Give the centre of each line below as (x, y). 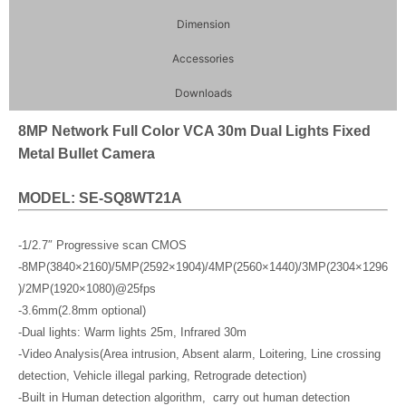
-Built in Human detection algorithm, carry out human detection (184, 397)
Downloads (203, 93)
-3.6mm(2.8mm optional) (82, 310)
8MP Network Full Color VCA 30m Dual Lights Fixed (194, 131)
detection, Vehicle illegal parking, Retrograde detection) (162, 376)
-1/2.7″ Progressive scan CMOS (102, 245)
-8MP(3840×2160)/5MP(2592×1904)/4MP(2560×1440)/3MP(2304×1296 (203, 267)
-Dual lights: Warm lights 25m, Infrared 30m (132, 332)
